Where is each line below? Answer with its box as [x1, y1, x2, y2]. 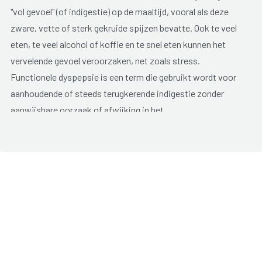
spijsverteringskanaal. [10, 120, 97, 132]
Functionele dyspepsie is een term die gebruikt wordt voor [10, 71, 236, 82]
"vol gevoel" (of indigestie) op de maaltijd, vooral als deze [10, 5, 229, 17]
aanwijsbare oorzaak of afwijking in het [10, 104, 164, 115]
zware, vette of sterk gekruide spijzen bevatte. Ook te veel [10, 22, 237, 33]
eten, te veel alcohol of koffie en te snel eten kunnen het [10, 38, 226, 50]
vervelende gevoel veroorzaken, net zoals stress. [10, 54, 200, 66]
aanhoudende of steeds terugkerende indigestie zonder [10, 87, 224, 99]
